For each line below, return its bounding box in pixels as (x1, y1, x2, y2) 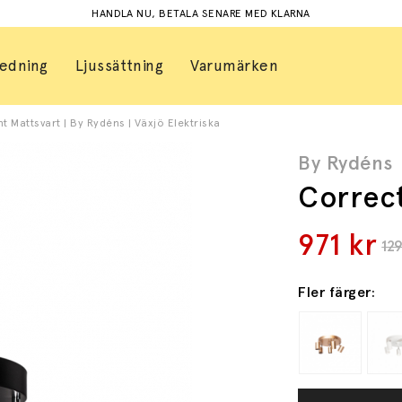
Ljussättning (74, 57, 164, 74)
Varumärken (190, 57, 279, 74)
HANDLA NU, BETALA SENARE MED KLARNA (92, 7, 310, 20)
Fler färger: (298, 284, 376, 301)
